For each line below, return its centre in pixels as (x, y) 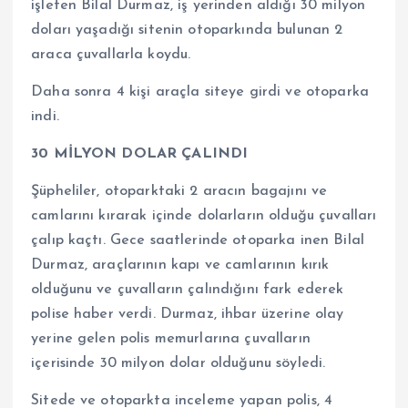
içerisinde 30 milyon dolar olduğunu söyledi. (178, 363)
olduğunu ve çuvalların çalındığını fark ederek (188, 289)
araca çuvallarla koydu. (111, 54)
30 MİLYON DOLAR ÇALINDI (140, 153)
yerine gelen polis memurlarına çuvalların (171, 338)
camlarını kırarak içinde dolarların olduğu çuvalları (204, 215)
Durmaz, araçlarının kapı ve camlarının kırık (180, 265)
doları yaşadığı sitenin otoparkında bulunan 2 (187, 30)
